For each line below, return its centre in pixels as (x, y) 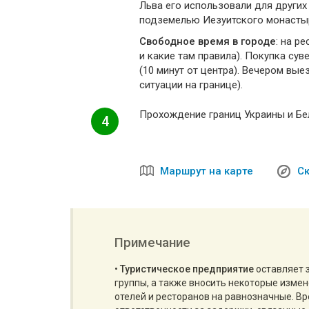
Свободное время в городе (208, 41)
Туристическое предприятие (187, 269)
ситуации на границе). (191, 85)
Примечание (152, 242)
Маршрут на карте (207, 171)
